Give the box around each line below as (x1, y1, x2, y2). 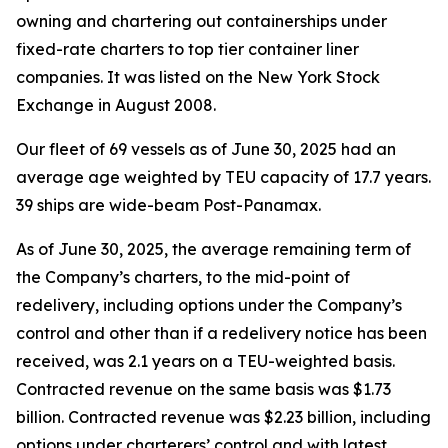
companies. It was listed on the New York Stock (16, 67, 380, 87)
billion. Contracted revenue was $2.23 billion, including (16, 407, 431, 427)
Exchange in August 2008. (16, 95, 216, 115)
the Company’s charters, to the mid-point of (16, 267, 350, 287)
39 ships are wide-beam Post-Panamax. (16, 195, 321, 215)
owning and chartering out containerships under (16, 11, 387, 31)
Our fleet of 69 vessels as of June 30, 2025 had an (16, 139, 396, 159)
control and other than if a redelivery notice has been (16, 323, 427, 343)
